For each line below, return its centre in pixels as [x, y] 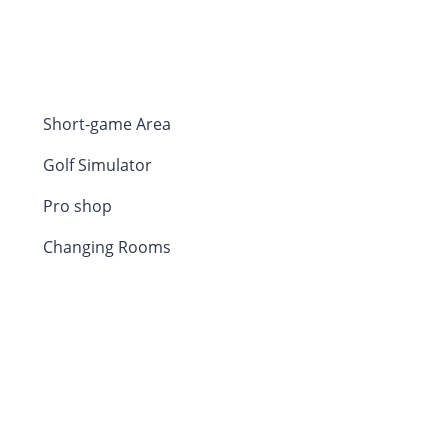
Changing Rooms [106, 246]
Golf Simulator [97, 164]
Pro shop [77, 205]
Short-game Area [106, 123]
